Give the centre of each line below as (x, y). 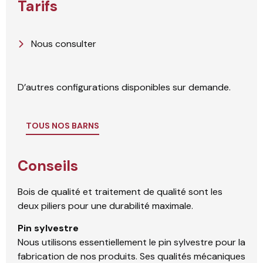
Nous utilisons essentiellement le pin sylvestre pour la (131, 242)
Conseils (48, 166)
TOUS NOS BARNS (63, 126)
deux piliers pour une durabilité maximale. (105, 206)
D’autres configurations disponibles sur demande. (124, 87)
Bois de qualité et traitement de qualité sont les (120, 192)
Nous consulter (63, 44)
